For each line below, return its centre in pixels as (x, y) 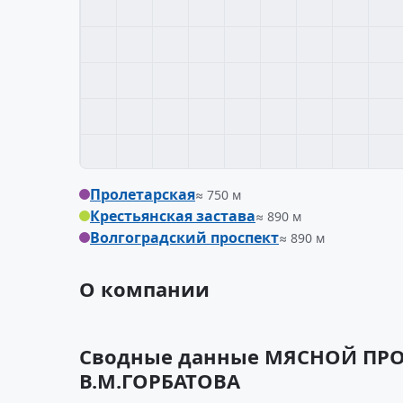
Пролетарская (143, 194)
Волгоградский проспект (184, 237)
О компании (144, 289)
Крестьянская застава (173, 216)
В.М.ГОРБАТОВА (160, 381)
